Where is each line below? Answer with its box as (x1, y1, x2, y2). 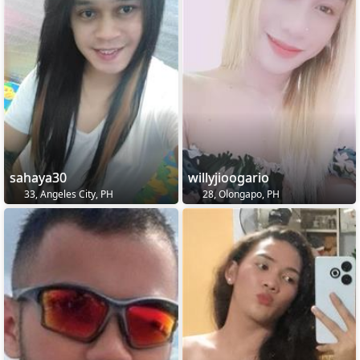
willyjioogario (187, 168, 269, 186)
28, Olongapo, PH (199, 186, 280, 201)
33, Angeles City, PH (22, 186, 113, 201)
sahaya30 (10, 168, 67, 186)
